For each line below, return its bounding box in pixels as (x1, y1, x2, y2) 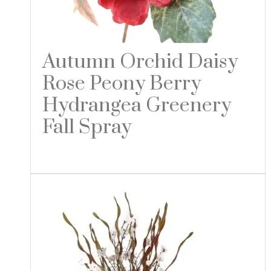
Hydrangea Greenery (42, 93, 231, 118)
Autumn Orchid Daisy (42, 49, 238, 74)
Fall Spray (42, 114, 131, 140)
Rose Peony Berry (42, 71, 201, 96)
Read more (52, 147, 109, 162)
